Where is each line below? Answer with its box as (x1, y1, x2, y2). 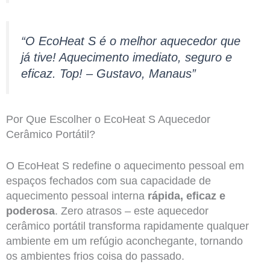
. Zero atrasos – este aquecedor (54, 204, 209, 217)
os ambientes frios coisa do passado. (5, 250, 184, 262)
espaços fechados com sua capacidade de (5, 174, 211, 187)
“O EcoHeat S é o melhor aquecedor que (20, 34, 240, 48)
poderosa (5, 204, 55, 217)
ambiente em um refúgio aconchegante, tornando (5, 234, 243, 247)
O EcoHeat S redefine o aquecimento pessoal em (5, 159, 244, 172)
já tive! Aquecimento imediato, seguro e (20, 50, 232, 64)
